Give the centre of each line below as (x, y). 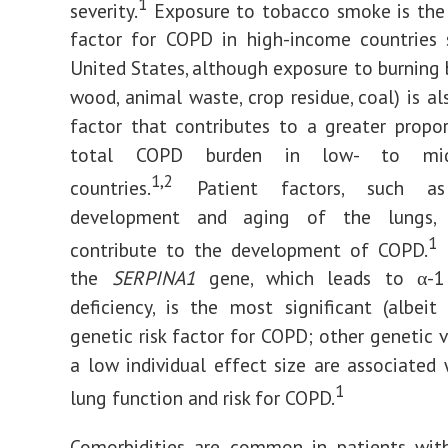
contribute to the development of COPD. (249, 249)
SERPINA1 (153, 278)
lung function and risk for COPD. (202, 397)
